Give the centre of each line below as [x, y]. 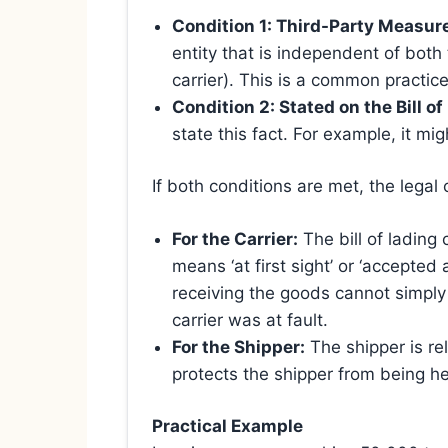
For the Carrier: [235, 238]
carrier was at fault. [250, 319]
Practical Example [227, 426]
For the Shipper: [238, 346]
